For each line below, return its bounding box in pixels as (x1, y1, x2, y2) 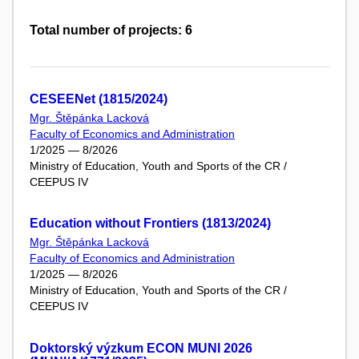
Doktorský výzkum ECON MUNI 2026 (30, 341, 252, 355)
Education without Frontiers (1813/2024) (30, 216, 271, 231)
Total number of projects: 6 (30, 22, 192, 37)
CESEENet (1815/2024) (30, 91, 167, 106)
